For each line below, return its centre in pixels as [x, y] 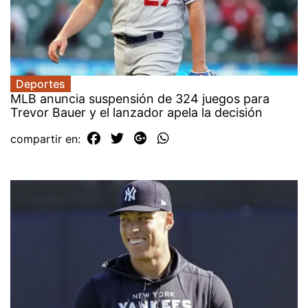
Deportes [41, 84]
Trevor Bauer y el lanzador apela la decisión [136, 113]
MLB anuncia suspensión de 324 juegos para [140, 99]
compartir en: [47, 139]
